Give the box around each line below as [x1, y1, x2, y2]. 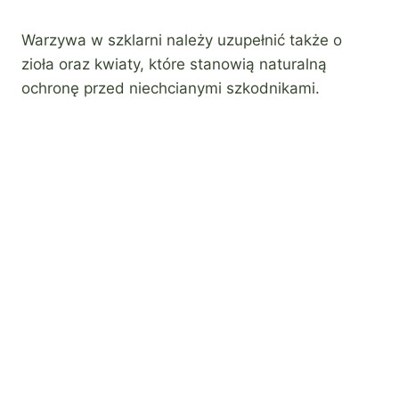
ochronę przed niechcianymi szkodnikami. [21, 78, 320, 97]
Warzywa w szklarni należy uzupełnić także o [21, 30, 342, 49]
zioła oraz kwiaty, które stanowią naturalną [21, 54, 327, 73]
